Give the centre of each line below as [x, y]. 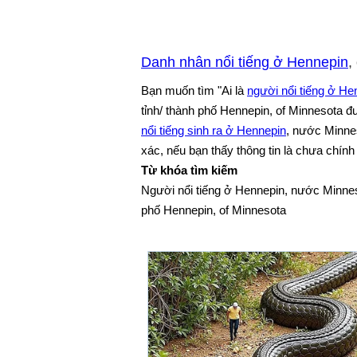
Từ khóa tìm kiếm [189, 170]
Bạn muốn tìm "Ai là [194, 90]
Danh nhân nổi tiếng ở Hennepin [245, 62]
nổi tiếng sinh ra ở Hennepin [214, 130]
